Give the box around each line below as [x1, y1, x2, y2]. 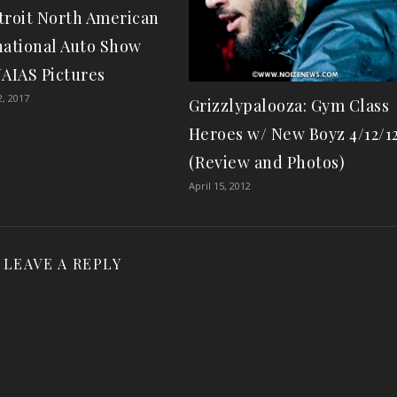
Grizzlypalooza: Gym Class [188, 94, 390, 116]
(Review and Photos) [188, 151, 346, 173]
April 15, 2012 [188, 178, 251, 192]
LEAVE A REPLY [3, 253, 122, 273]
